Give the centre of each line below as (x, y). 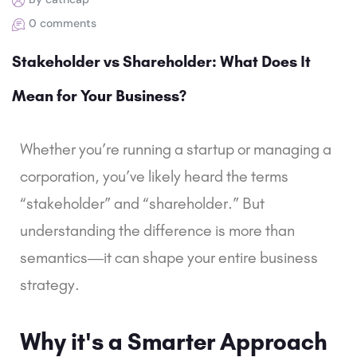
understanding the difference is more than (157, 230)
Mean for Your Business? (99, 95)
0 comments (63, 23)
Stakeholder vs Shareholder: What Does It (161, 61)
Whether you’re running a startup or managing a (176, 149)
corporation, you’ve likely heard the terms (154, 176)
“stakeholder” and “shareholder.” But (142, 203)
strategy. (50, 284)
